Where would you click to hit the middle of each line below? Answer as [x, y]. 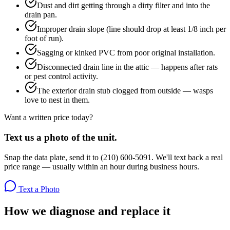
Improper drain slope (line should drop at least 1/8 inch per [131, 29]
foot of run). [44, 39]
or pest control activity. [61, 76]
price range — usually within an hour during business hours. [102, 166]
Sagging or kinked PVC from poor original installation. [126, 53]
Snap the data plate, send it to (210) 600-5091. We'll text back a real [113, 157]
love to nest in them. [57, 100]
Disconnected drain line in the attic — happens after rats [127, 67]
